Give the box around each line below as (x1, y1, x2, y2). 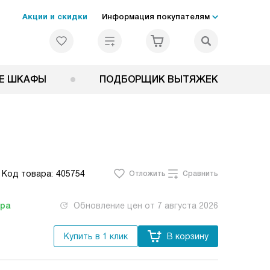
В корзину (167, 231, 209, 241)
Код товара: (2, 169, 53, 178)
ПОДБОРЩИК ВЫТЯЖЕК (99, 74, 218, 84)
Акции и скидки (22, 12, 87, 21)
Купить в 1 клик (64, 231, 128, 241)
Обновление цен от (74, 201, 157, 210)
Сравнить (183, 169, 218, 178)
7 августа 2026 (157, 201, 218, 210)
